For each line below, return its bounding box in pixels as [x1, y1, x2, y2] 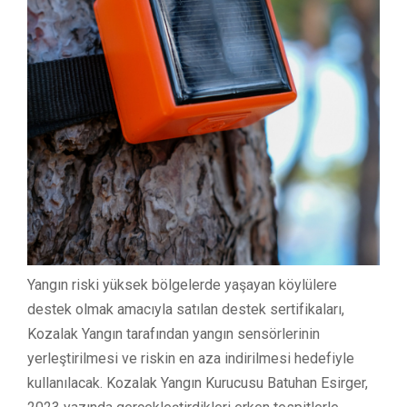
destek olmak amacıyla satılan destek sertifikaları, [27, 300, 344, 318]
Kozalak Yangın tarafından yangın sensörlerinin [27, 324, 320, 342]
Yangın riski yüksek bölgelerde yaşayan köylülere [27, 275, 337, 293]
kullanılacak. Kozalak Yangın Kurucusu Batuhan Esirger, [27, 373, 368, 392]
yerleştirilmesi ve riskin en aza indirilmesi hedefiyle [27, 349, 354, 367]
